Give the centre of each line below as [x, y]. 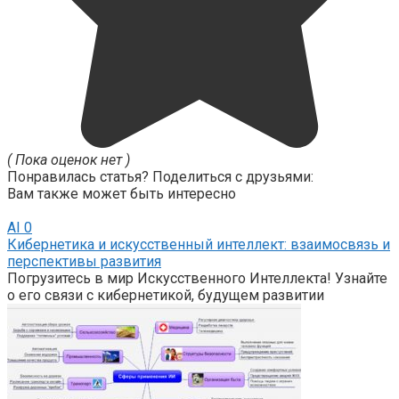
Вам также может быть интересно [122, 194]
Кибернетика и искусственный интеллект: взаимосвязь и [199, 245]
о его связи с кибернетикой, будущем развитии [166, 296]
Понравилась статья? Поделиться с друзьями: [160, 177]
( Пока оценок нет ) [69, 160]
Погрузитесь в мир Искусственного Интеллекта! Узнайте [197, 279]
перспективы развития [84, 262]
